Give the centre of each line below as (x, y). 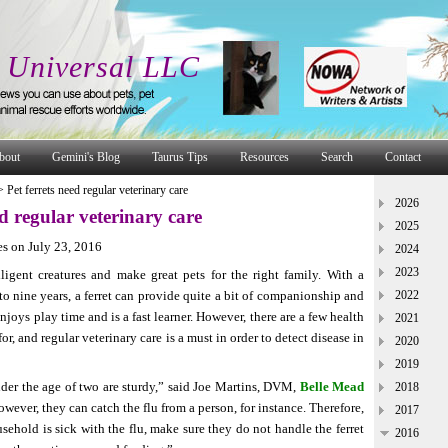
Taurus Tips (180, 157)
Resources (264, 157)
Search (337, 157)
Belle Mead (332, 386)
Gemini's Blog (86, 157)
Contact (403, 157)
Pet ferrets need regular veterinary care (96, 190)
